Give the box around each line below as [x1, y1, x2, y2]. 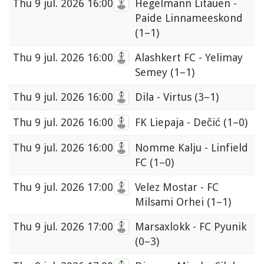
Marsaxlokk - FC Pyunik [135, 220, 246, 233]
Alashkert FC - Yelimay [135, 51, 243, 64]
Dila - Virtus [135, 91, 194, 104]
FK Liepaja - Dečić [135, 116, 223, 129]
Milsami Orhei [135, 196, 207, 209]
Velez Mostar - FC [135, 181, 219, 194]
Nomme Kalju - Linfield [135, 141, 248, 154]
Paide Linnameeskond [135, 12, 243, 25]
